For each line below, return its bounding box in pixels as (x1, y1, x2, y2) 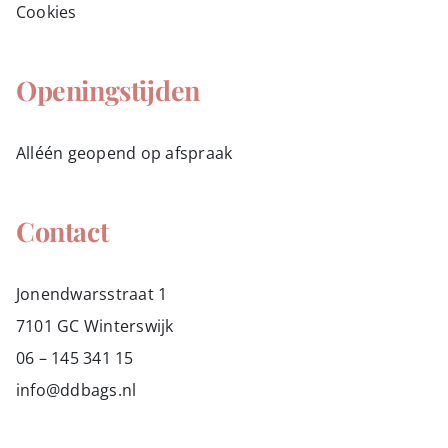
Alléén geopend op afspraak (15, 141, 233, 164)
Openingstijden (15, 71, 200, 108)
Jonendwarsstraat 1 (15, 282, 168, 305)
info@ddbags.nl (15, 378, 137, 401)
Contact (15, 212, 109, 249)
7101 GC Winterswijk (15, 314, 174, 337)
